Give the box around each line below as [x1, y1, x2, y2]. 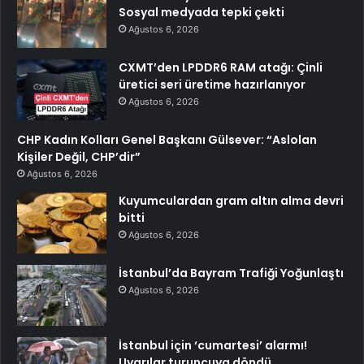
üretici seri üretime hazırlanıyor [119, 76, 305, 93]
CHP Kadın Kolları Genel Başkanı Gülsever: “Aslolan [17, 132, 317, 149]
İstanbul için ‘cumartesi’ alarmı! [119, 337, 307, 354]
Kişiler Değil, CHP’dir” [17, 149, 141, 166]
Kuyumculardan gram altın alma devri [119, 193, 344, 210]
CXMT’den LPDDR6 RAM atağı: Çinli [119, 59, 323, 76]
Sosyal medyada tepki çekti [119, 4, 284, 21]
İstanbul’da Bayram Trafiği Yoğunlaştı [119, 265, 344, 282]
